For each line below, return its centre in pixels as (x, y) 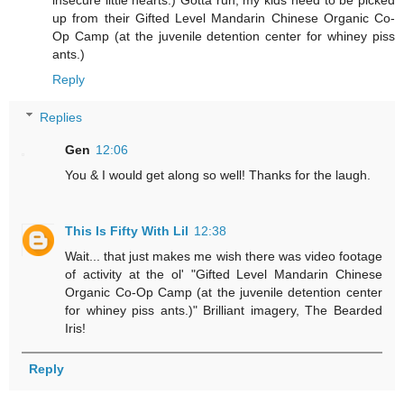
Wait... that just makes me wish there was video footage (224, 256)
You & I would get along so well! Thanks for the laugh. (218, 174)
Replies (61, 117)
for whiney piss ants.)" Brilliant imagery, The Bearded (224, 310)
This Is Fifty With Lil (127, 230)
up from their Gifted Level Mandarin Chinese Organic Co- (224, 18)
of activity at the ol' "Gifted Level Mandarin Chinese (224, 274)
